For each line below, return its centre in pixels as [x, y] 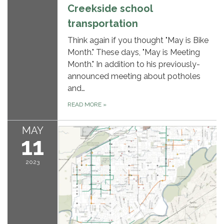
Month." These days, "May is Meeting [134, 52]
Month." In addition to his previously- [134, 64]
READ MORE [85, 104]
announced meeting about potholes [134, 76]
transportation [103, 23]
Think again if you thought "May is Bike [138, 40]
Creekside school [110, 8]
